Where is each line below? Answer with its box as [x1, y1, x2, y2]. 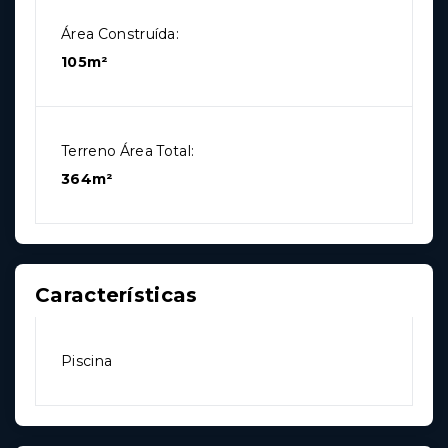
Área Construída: [61, 24, 180, 43]
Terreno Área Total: [61, 141, 195, 160]
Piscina [61, 351, 113, 370]
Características [35, 282, 198, 307]
